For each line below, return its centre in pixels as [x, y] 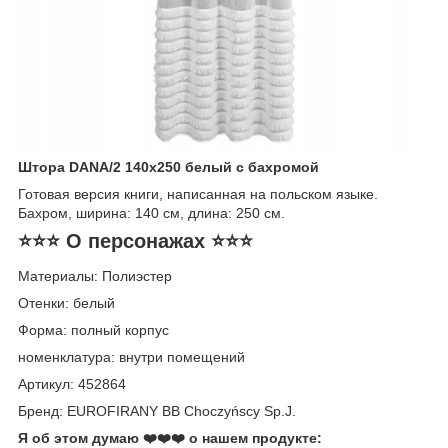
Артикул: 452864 [72, 384]
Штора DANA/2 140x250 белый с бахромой [168, 166]
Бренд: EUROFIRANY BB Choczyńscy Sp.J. [157, 411]
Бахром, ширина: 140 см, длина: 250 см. [151, 212]
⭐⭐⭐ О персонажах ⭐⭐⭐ [135, 240]
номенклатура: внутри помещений [131, 357]
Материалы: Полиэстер [95, 276]
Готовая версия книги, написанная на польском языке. [198, 193]
